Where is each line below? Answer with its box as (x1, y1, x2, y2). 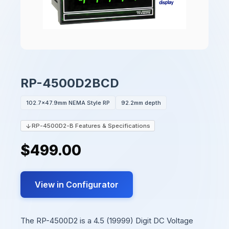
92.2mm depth (121, 99, 161, 106)
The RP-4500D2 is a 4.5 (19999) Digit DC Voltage (20, 216, 193, 225)
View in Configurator (35, 179, 119, 190)
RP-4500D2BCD (20, 76, 119, 90)
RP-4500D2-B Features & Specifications (32, 122, 150, 129)
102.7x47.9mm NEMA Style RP (26, 99, 110, 106)
